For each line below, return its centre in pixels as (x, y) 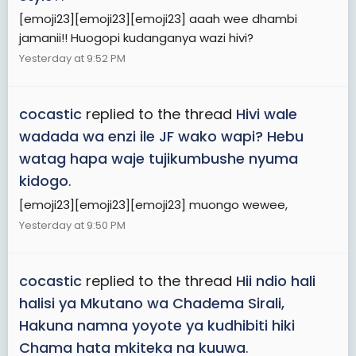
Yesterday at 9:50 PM (72, 225)
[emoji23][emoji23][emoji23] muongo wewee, (153, 205)
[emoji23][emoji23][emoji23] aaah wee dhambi (158, 19)
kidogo (44, 181)
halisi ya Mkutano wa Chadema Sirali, (152, 304)
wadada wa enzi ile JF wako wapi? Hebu (161, 137)
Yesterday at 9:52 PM (72, 59)
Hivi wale (267, 114)
